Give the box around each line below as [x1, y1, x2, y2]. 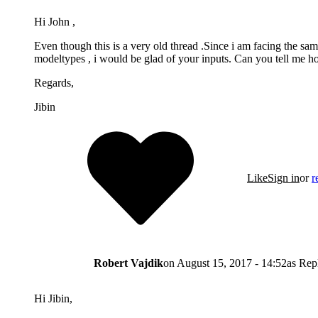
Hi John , [34, 15, 75, 28]
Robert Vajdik [94, 256, 163, 269]
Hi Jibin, [34, 292, 72, 305]
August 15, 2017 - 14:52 [177, 256, 287, 269]
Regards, [34, 76, 74, 89]
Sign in [268, 171, 300, 184]
